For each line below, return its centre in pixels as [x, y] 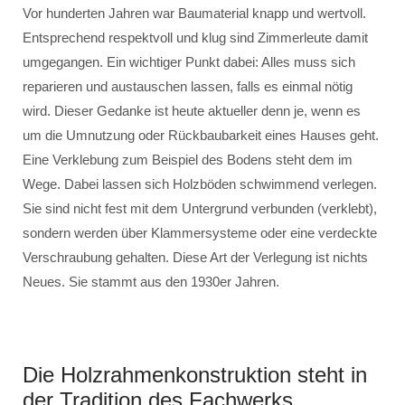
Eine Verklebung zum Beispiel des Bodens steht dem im [188, 160]
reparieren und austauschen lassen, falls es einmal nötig [188, 86]
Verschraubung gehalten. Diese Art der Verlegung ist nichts [195, 257]
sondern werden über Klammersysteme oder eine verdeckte [200, 233]
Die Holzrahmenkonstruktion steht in [195, 375]
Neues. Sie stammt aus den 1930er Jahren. [151, 282]
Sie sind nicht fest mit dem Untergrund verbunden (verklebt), [200, 208]
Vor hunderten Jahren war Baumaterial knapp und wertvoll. [194, 13]
